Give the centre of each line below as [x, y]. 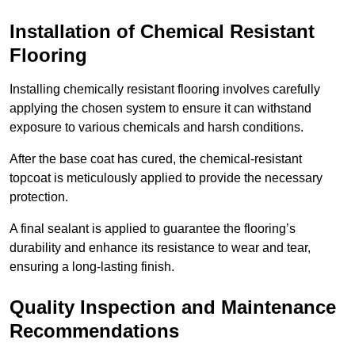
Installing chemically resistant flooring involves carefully [165, 90]
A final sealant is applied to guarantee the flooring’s [153, 229]
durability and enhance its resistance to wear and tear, [160, 248]
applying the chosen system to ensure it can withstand [160, 109]
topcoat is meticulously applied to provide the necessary [166, 178]
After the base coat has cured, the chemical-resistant [156, 159]
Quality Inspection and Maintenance [173, 307]
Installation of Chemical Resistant [162, 32]
